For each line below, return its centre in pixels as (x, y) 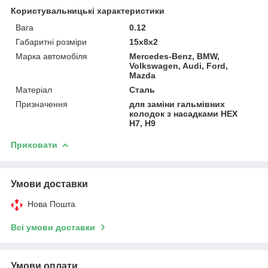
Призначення (42, 104)
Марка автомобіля (51, 56)
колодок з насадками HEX (184, 113)
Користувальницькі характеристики (88, 10)
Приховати (34, 144)
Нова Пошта (51, 204)
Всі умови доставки (53, 227)
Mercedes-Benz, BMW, (175, 56)
